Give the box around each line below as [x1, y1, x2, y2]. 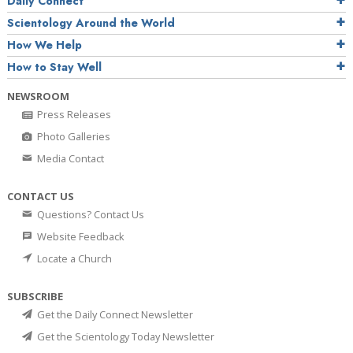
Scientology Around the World [7, 14, 175, 31]
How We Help [7, 36, 82, 53]
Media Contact [35, 150, 104, 165]
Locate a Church [35, 251, 112, 266]
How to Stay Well [7, 58, 102, 75]
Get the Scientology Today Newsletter [35, 329, 214, 344]
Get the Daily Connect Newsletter [35, 307, 193, 321]
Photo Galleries [35, 128, 110, 143]
